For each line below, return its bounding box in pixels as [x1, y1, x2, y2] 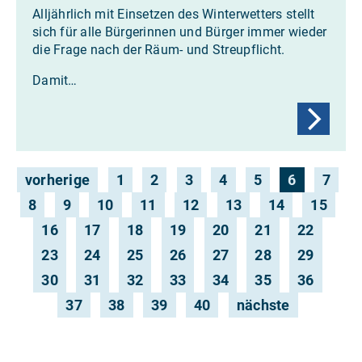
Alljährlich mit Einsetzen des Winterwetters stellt [32, 6, 315, 22]
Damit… [32, 72, 78, 88]
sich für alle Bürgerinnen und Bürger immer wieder [32, 23, 327, 40]
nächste [236, 296, 290, 314]
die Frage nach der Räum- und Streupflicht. [32, 41, 285, 57]
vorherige [24, 170, 90, 188]
